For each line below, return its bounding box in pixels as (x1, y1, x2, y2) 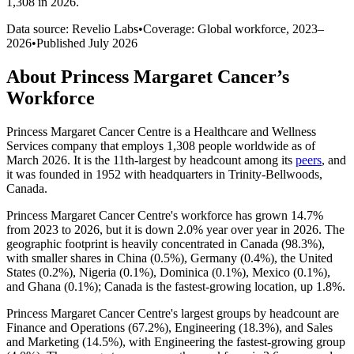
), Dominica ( (149, 265, 216, 279)
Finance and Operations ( (6, 320, 132, 334)
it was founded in (6, 167, 96, 181)
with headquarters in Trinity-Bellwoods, (121, 167, 322, 181)
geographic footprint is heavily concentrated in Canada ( (6, 236, 285, 250)
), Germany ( (180, 250, 244, 265)
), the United (270, 250, 333, 265)
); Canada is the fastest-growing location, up (94, 279, 316, 293)
